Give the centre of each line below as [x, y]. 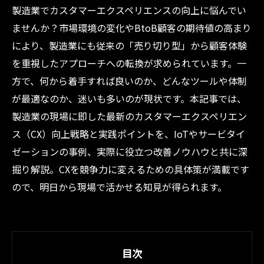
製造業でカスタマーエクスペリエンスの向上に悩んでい [129, 10]
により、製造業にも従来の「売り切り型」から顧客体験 [129, 45]
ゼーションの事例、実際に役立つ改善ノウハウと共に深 [130, 151]
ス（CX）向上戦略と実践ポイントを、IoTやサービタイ [128, 134]
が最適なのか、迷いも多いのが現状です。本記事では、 [129, 98]
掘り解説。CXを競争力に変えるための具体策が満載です [131, 169]
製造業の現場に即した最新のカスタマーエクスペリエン [129, 116]
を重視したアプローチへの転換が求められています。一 [129, 63]
